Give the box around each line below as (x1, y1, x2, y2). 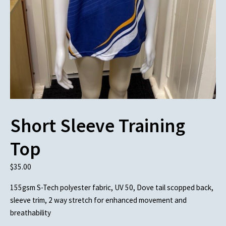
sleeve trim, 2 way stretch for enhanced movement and (10, 195, 187, 205)
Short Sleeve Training (10, 114, 185, 138)
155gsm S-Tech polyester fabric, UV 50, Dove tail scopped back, (10, 182, 213, 192)
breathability (10, 207, 51, 217)
